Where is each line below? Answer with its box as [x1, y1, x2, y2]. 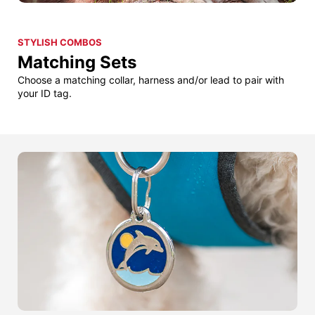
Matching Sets [18, 52, 136, 73]
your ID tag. [18, 87, 72, 100]
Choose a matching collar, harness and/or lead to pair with [18, 74, 284, 86]
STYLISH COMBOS [18, 37, 102, 49]
